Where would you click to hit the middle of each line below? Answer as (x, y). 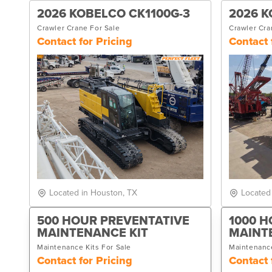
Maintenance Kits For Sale (84, 247)
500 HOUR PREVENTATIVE (113, 221)
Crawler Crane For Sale (79, 28)
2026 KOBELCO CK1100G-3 (114, 14)
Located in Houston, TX (93, 193)
